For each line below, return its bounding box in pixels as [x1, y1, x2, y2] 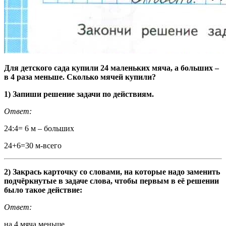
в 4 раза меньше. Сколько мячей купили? [4, 73, 156, 82]
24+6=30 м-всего [4, 141, 62, 150]
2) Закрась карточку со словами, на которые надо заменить [4, 167, 220, 177]
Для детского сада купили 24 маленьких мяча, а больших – [4, 64, 219, 73]
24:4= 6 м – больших [4, 124, 74, 133]
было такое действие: [4, 186, 82, 195]
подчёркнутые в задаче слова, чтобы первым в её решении [4, 177, 219, 186]
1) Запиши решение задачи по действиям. [4, 90, 154, 99]
